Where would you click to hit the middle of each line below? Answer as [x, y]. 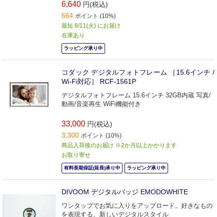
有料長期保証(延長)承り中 [92, 168]
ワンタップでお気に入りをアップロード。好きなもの [137, 206]
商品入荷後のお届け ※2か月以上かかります [119, 146]
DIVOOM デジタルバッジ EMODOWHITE [125, 192]
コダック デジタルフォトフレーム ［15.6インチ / [138, 72]
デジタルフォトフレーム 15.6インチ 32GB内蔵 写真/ [136, 95]
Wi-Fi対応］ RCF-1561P [99, 82]
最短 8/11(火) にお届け [91, 26]
